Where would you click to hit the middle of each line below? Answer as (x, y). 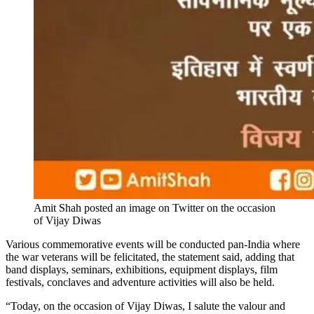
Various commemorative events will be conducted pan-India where (153, 244)
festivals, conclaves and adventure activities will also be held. (140, 282)
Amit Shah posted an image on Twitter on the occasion (155, 207)
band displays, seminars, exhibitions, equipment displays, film (142, 269)
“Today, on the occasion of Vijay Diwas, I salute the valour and (145, 306)
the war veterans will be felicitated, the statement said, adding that (150, 257)
